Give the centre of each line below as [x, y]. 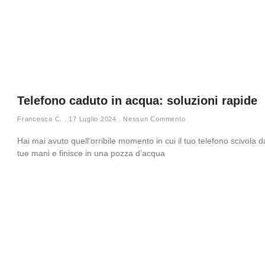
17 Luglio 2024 [93, 119]
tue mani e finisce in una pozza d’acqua [91, 153]
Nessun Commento [153, 119]
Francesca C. [41, 119]
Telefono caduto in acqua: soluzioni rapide [137, 101]
